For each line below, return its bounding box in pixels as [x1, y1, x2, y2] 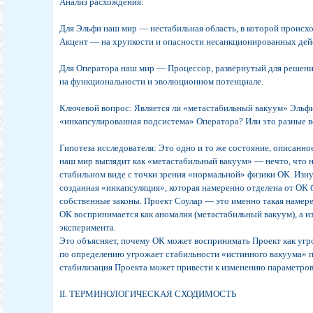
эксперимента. [59, 222, 117, 233]
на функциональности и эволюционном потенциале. [59, 76, 264, 87]
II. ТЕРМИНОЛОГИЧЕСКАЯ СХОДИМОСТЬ [59, 289, 237, 300]
